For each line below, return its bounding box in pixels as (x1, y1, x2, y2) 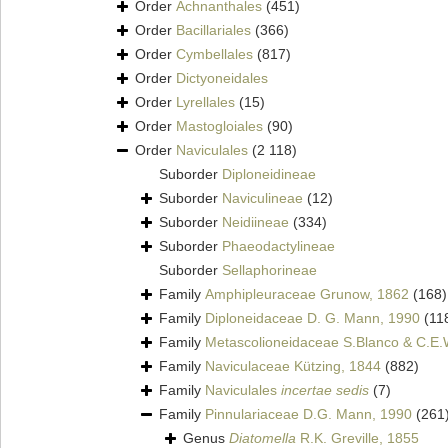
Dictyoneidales (176, 70, 268, 87)
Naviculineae (222, 190, 303, 207)
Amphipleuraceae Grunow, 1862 (205, 286, 409, 303)
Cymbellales (176, 46, 253, 63)
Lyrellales (176, 94, 235, 111)
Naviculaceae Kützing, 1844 (205, 358, 381, 375)
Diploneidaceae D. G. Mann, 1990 (205, 310, 420, 327)
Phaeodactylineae (222, 238, 335, 255)
